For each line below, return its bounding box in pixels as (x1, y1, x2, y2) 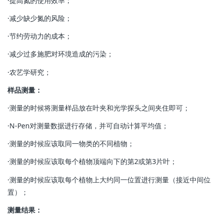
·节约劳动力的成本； (7, 31, 72, 41)
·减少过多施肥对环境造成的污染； (7, 49, 113, 59)
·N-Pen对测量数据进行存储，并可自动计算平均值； (7, 121, 168, 131)
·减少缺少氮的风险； (7, 13, 72, 23)
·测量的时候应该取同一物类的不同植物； (7, 139, 134, 149)
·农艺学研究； (7, 67, 51, 77)
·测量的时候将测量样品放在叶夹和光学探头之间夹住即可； (7, 103, 190, 112)
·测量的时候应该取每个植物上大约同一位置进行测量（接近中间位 (7, 174, 211, 184)
